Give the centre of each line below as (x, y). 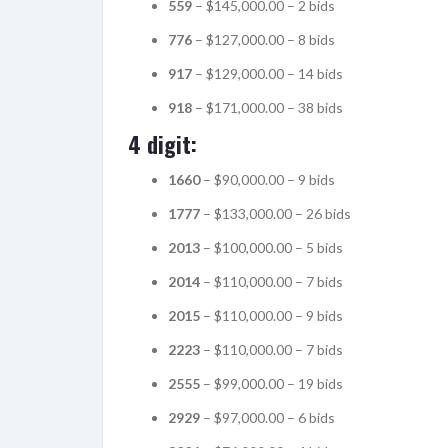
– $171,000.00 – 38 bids (267, 107)
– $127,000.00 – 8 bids (263, 39)
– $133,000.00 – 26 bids (275, 213)
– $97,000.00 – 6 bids (267, 417)
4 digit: (162, 143)
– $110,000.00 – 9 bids (271, 315)
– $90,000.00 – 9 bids (267, 179)
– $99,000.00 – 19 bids (271, 383)
